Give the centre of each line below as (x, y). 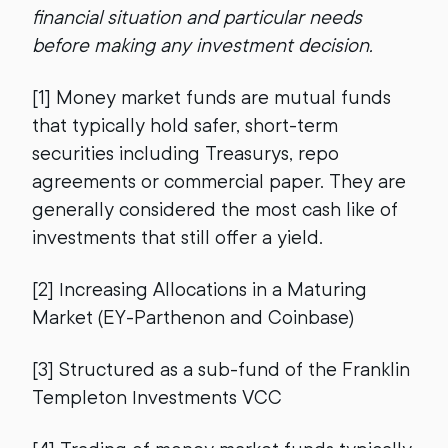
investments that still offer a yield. (177, 237)
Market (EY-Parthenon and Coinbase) (193, 317)
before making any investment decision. (202, 45)
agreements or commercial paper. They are (219, 181)
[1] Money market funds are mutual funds (211, 97)
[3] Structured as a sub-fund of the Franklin (221, 369)
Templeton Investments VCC (157, 397)
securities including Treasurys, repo (185, 153)
